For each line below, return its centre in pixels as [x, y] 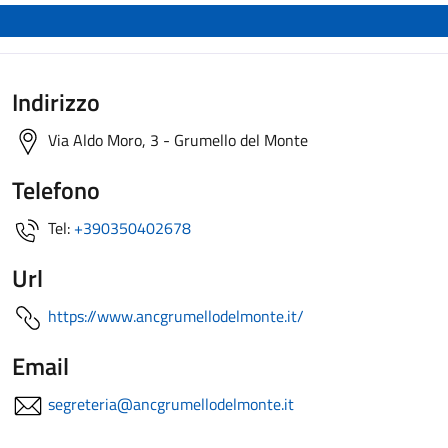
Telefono [56, 190]
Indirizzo [56, 102]
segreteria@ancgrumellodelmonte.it [171, 404]
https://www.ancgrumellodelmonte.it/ [176, 316]
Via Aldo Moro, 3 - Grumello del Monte [176, 140]
